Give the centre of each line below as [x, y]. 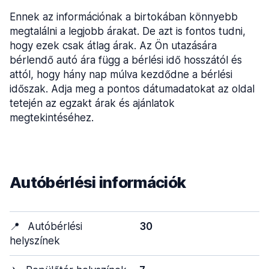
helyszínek [35, 241]
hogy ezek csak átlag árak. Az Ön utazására [113, 46]
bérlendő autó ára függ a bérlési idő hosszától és [126, 60]
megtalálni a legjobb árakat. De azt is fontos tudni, [128, 31]
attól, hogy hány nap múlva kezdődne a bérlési [121, 74]
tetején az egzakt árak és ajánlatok [92, 103]
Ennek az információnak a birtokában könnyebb [124, 17]
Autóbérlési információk [98, 182]
